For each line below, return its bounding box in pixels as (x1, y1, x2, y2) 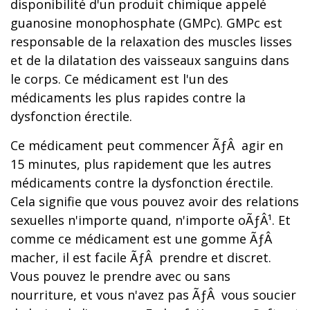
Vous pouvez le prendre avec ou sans (10, 268, 230, 284)
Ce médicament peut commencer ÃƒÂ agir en (10, 137, 283, 154)
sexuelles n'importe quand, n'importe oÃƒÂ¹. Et (10, 212, 291, 228)
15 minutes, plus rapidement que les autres (10, 156, 271, 172)
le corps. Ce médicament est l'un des (10, 71, 228, 87)
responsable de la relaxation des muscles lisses (10, 33, 292, 50)
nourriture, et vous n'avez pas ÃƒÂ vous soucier (10, 286, 296, 303)
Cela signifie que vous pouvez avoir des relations (10, 193, 299, 210)
